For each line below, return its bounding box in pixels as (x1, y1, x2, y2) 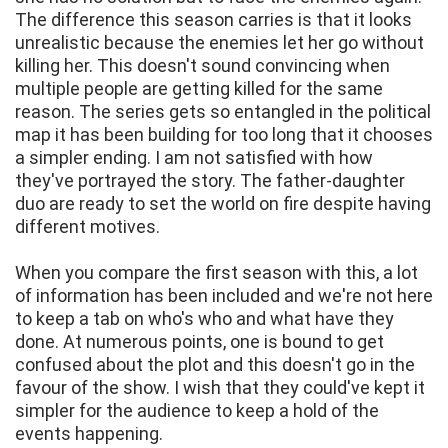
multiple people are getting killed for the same (15, 78, 383, 100)
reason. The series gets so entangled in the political (15, 101, 431, 123)
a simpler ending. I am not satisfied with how (15, 147, 373, 169)
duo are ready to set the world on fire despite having (15, 193, 431, 215)
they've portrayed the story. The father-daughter (15, 170, 405, 192)
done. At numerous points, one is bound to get (15, 331, 384, 353)
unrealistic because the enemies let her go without (15, 32, 424, 54)
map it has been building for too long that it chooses (15, 124, 433, 146)
